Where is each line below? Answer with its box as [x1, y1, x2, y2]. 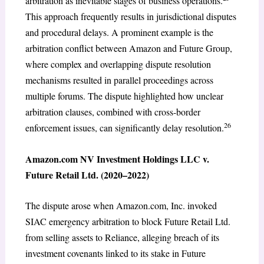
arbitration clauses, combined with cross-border [25, 105, 200, 118]
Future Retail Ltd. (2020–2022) [25, 167, 149, 181]
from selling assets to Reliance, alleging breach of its [25, 231, 219, 244]
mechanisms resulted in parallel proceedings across [25, 74, 213, 87]
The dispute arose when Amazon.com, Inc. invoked [25, 199, 217, 212]
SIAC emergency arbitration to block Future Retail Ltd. [25, 215, 230, 228]
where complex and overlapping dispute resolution [25, 58, 211, 71]
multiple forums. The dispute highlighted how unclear [25, 90, 223, 103]
